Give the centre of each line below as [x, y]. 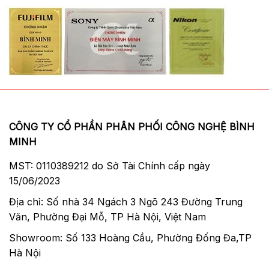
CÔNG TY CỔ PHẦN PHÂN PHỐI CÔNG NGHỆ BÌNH [132, 126]
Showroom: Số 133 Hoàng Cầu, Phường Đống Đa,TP [130, 237]
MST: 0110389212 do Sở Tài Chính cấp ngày [110, 165]
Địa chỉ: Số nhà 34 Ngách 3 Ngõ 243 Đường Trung [126, 201]
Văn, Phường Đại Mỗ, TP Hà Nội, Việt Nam [107, 216]
